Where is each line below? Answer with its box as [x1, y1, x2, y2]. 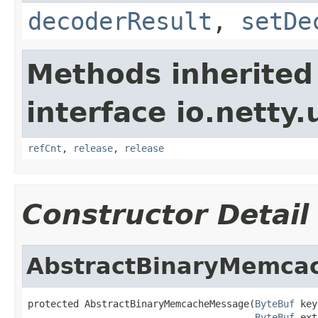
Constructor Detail [22, 198, 309, 231]
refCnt [28, 142, 62, 154]
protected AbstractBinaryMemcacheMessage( [28, 297, 255, 309]
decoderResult [28, 6, 212, 35]
